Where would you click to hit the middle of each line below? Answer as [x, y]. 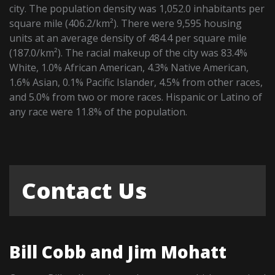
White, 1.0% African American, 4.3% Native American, [129, 67]
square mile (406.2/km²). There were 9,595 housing [126, 23]
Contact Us [84, 190]
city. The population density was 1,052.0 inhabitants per [137, 8]
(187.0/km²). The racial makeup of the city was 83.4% [129, 52]
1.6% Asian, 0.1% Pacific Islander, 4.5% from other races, [136, 82]
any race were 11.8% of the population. [99, 111]
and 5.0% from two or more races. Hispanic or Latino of [136, 97]
